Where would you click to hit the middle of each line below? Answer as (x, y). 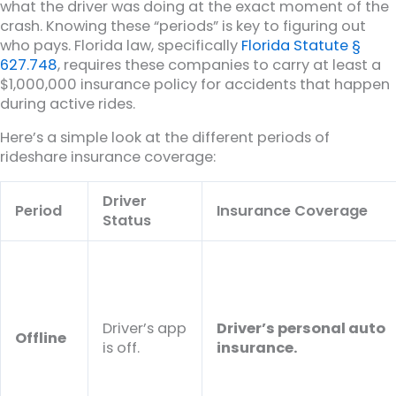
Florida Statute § (301, 45)
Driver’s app (145, 329)
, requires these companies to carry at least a (219, 65)
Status (127, 221)
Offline (41, 339)
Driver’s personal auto (301, 329)
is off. (122, 348)
